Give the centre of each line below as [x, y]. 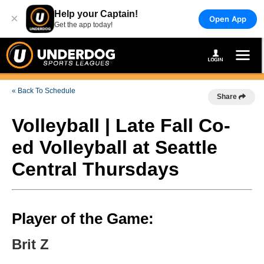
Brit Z [30, 244]
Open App [227, 19]
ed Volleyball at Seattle [115, 147]
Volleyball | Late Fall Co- [121, 126]
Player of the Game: [83, 219]
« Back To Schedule [44, 91]
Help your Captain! [96, 14]
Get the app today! [83, 25]
